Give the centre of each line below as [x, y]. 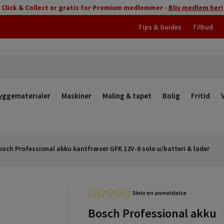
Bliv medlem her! [195, 7]
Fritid [200, 96]
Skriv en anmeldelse [159, 193]
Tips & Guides [160, 27]
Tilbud [203, 27]
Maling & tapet [127, 96]
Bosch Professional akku [152, 213]
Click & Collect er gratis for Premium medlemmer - [85, 7]
